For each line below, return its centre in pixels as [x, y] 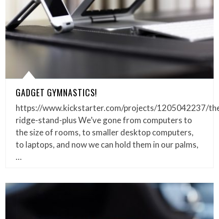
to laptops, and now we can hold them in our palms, [107, 144]
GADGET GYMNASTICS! [57, 92]
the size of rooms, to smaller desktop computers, [105, 132]
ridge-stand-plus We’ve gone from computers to [104, 120]
